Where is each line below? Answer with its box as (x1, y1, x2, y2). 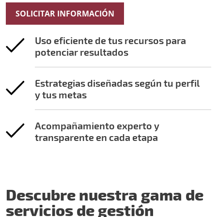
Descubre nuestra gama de (6, 185, 203, 203)
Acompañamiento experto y (35, 120, 159, 131)
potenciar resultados (35, 46, 128, 58)
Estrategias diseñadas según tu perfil (35, 77, 200, 89)
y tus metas (35, 89, 87, 100)
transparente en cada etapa (35, 131, 158, 143)
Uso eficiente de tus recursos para (35, 34, 186, 46)
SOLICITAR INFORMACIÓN (15, 8, 114, 19)
